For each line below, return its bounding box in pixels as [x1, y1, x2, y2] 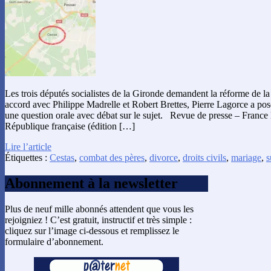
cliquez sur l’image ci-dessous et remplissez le [5, 225, 179, 236]
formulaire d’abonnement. [5, 236, 103, 247]
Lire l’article [5, 142, 51, 152]
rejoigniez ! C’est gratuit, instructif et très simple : [5, 214, 192, 225]
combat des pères [79, 152, 145, 163]
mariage [231, 152, 261, 163]
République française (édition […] [5, 121, 135, 132]
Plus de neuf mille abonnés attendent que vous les [5, 203, 194, 214]
